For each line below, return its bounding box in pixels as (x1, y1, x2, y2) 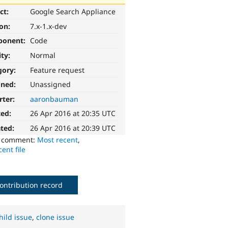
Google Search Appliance (30, 7, 116, 17)
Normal (30, 50, 56, 61)
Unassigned (30, 79, 71, 90)
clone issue (36, 212, 75, 222)
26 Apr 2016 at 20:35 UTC (30, 108, 116, 119)
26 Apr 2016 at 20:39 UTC (30, 123, 116, 133)
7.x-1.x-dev (30, 21, 67, 31)
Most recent (37, 135, 78, 145)
